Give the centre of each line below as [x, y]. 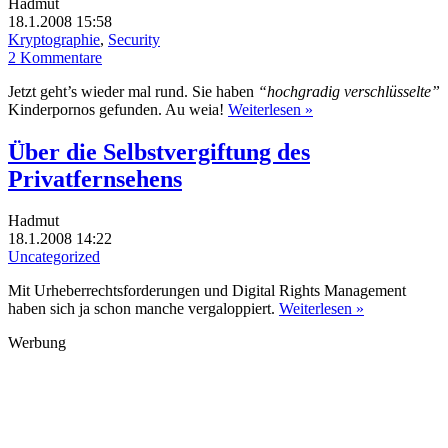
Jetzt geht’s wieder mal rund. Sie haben [133, 91]
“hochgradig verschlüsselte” [349, 91]
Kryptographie [54, 39]
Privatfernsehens [95, 178]
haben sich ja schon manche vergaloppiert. [143, 309]
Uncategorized [54, 257]
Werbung [37, 343]
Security [134, 39]
